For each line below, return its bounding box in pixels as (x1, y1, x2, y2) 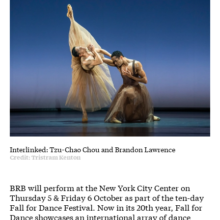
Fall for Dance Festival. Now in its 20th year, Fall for (10, 201, 202, 213)
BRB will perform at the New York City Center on (10, 181, 190, 193)
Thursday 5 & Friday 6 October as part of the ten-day (10, 191, 204, 203)
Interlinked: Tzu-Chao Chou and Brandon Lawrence (10, 144, 175, 154)
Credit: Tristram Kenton (10, 152, 81, 162)
